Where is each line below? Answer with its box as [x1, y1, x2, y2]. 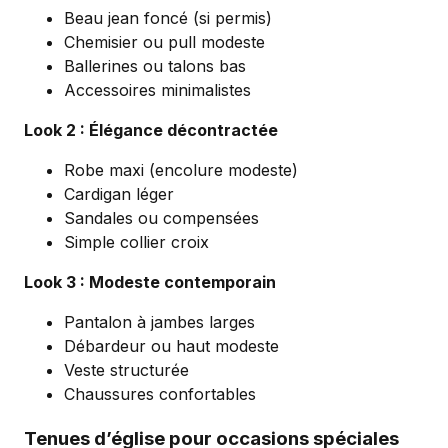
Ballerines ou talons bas [64, 56, 246, 77]
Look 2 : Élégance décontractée [24, 120, 278, 141]
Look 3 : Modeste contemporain [24, 272, 276, 293]
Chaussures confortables [64, 384, 256, 405]
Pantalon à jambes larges [64, 312, 255, 333]
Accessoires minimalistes [64, 80, 251, 101]
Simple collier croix [64, 232, 209, 253]
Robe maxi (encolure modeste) [64, 160, 298, 181]
